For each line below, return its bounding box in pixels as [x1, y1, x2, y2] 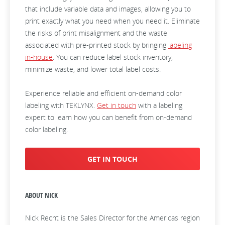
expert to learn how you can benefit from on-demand [25, 113, 192, 122]
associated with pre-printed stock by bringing [25, 40, 168, 50]
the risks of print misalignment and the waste [25, 28, 167, 38]
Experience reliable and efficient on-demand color [25, 88, 182, 98]
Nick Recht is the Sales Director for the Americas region [25, 213, 200, 222]
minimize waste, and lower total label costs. [25, 64, 161, 74]
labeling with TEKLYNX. [25, 100, 97, 110]
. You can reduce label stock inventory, [53, 52, 173, 62]
